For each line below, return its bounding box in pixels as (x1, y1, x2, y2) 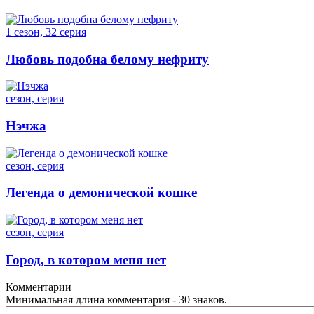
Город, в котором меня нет (6, 252, 166, 267)
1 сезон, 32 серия (6, 25, 86, 38)
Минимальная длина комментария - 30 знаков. (6, 293, 227, 306)
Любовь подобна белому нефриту (6, 51, 209, 67)
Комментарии (6, 280, 71, 293)
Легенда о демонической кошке (6, 185, 197, 200)
